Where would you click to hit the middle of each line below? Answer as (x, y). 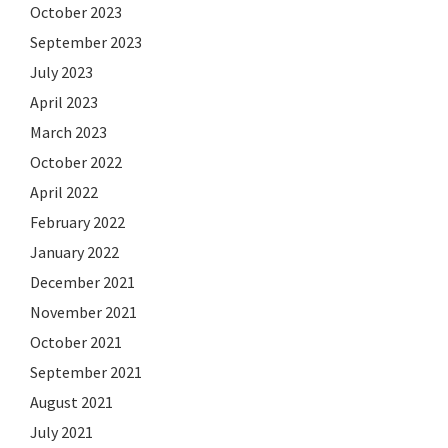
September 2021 (86, 371)
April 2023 (64, 101)
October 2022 (76, 161)
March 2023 (68, 131)
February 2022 (77, 221)
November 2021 (83, 311)
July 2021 (61, 431)
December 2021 (82, 281)
